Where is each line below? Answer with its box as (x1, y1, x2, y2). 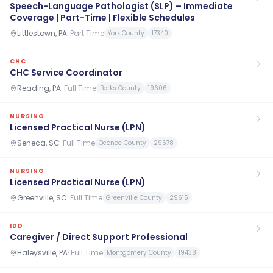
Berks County (100, 83, 141, 93)
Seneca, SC (17, 137, 60, 148)
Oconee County (99, 138, 146, 147)
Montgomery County (107, 248, 171, 257)
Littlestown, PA (17, 27, 67, 38)
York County (108, 29, 144, 38)
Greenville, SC (17, 192, 67, 203)
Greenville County (106, 193, 162, 202)
